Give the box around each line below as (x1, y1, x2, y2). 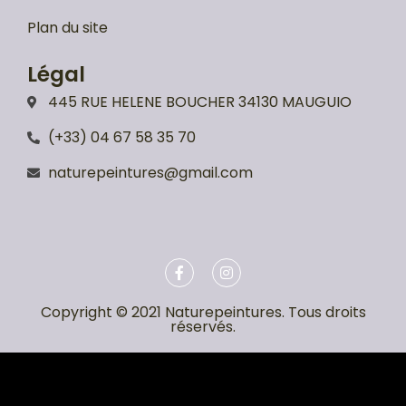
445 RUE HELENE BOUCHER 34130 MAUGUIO (47, 91, 352, 112)
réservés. (170, 315, 236, 337)
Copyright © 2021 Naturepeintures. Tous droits (40, 301, 366, 323)
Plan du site (27, 16, 108, 38)
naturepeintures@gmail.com (47, 161, 253, 183)
